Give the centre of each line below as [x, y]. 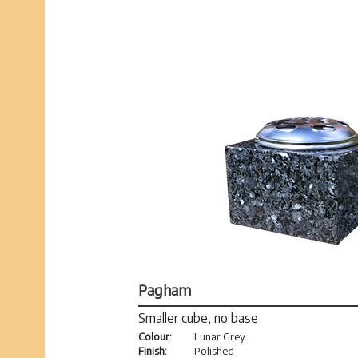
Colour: [155, 337]
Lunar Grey [219, 337]
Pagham [164, 290]
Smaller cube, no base [198, 318]
